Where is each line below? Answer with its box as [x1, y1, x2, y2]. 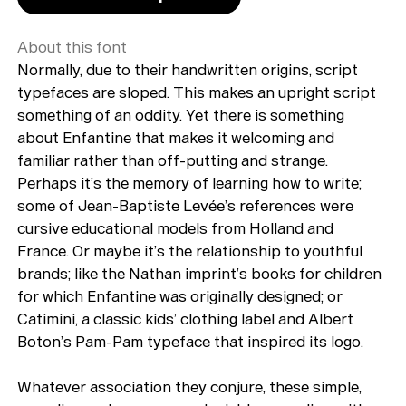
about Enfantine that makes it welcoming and [17, 127, 335, 148]
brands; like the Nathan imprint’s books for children [17, 263, 382, 284]
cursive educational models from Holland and [17, 217, 334, 238]
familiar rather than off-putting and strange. [17, 150, 329, 170]
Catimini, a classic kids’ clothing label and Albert [17, 308, 354, 329]
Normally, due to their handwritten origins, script [17, 59, 359, 80]
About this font [17, 36, 128, 57]
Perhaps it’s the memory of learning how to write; [17, 172, 362, 193]
